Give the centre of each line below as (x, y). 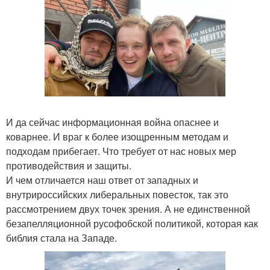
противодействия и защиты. (69, 166)
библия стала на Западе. (61, 238)
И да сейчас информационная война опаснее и (112, 122)
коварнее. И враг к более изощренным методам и (117, 137)
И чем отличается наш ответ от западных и (102, 180)
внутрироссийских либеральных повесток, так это (117, 195)
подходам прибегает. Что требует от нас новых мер (121, 151)
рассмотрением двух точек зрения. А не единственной (128, 209)
